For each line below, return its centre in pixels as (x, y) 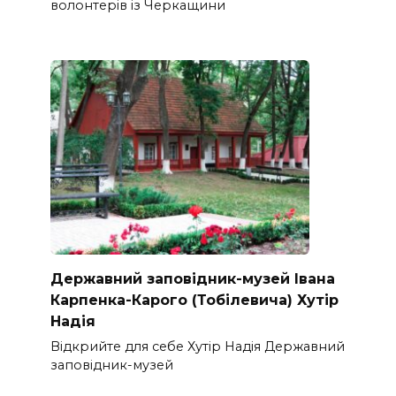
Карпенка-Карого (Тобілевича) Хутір (194, 300)
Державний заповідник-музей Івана (192, 278)
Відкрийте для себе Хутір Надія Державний (197, 347)
